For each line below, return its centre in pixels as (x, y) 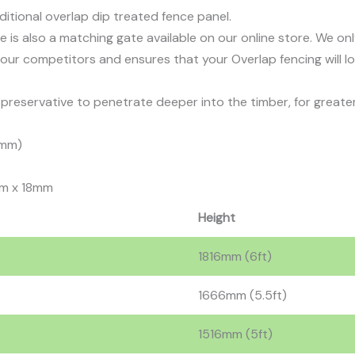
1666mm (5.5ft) (242, 296)
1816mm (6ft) (235, 257)
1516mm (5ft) (235, 334)
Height (217, 218)
